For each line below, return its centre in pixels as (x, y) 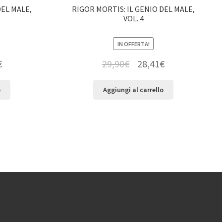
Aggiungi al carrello (134, 89)
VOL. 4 (133, 18)
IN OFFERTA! (133, 44)
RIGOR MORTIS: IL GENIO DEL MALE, (134, 9)
